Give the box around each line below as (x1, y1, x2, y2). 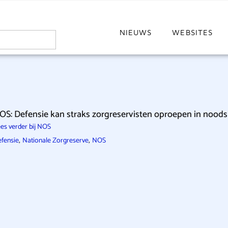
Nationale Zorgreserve (22, 135, 89, 147)
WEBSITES (172, 28, 213, 37)
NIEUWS (119, 28, 152, 37)
